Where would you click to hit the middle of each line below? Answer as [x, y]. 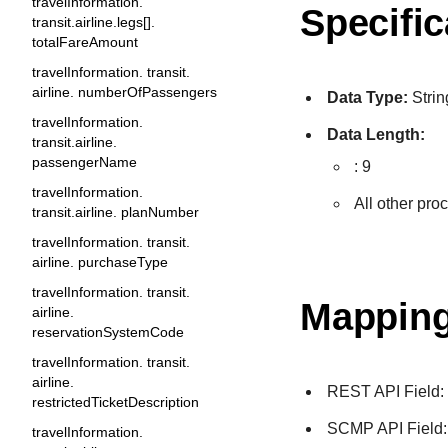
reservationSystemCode [108, 332]
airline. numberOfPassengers [124, 92]
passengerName [84, 162]
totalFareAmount [85, 42]
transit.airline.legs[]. [93, 22]
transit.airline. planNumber [115, 212]
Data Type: [368, 97]
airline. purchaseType [100, 262]
